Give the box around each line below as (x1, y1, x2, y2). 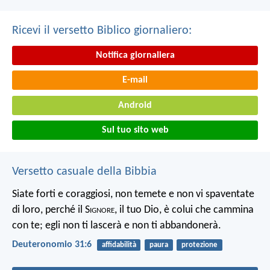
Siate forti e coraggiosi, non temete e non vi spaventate (12, 189, 254, 201)
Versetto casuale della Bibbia (12, 166, 157, 178)
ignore (90, 204, 115, 216)
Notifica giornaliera (95, 50, 175, 60)
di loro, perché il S (12, 204, 90, 216)
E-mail (122, 75, 148, 86)
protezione (181, 241, 218, 250)
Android (118, 100, 152, 110)
